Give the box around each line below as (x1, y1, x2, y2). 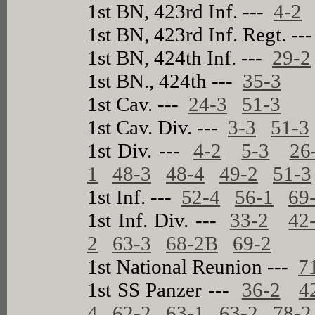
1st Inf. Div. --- (87, 208, 230, 231)
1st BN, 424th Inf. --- (87, 46, 273, 69)
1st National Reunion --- (87, 255, 299, 278)
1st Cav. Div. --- (87, 115, 229, 139)
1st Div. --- (87, 139, 193, 162)
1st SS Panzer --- (87, 278, 242, 301)
